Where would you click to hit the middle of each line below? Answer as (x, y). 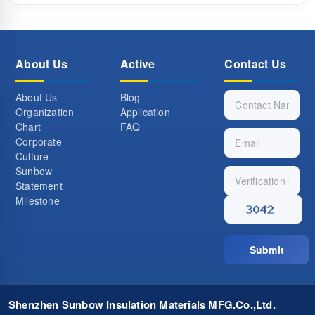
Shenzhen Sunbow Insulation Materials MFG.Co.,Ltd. (142, 305)
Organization (45, 112)
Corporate (39, 142)
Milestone (38, 201)
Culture (32, 156)
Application (145, 112)
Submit (266, 250)
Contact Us (256, 64)
